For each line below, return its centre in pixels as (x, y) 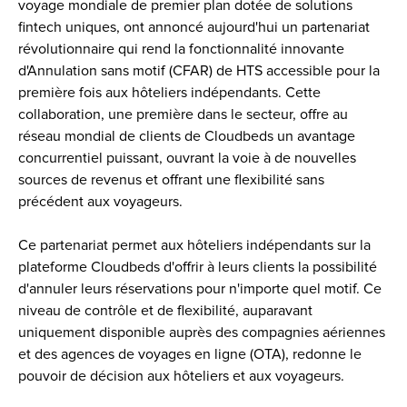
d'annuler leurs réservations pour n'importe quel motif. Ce (200, 288)
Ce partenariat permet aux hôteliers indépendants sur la (194, 245)
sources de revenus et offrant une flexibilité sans (171, 179)
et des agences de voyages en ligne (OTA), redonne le (190, 354)
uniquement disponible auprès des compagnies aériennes (202, 332)
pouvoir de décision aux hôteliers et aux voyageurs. (183, 376)
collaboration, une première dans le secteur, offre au (183, 114)
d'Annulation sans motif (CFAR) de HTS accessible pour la (199, 70)
